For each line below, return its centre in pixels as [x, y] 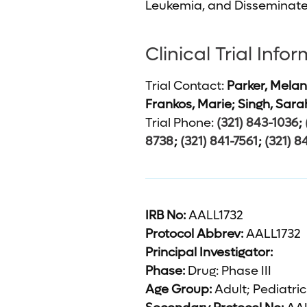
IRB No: [165, 216]
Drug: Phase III [228, 271]
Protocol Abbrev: [194, 234]
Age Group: [179, 290]
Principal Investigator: [209, 253]
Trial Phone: [181, 123]
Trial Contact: [186, 86]
